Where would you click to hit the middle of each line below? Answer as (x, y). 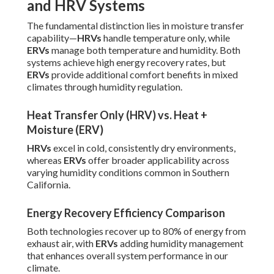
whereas (45, 160)
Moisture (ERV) (65, 130)
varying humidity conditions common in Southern (128, 172)
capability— (52, 38)
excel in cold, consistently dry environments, (143, 148)
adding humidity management (181, 243)
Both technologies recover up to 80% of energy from (136, 231)
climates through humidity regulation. (105, 87)
